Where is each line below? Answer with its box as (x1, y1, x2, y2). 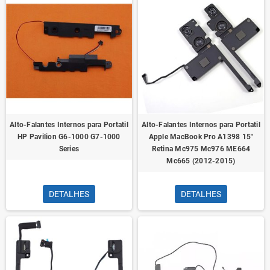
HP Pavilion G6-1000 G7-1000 (17, 133, 121, 141)
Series (58, 145, 80, 153)
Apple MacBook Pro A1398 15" (148, 133, 254, 141)
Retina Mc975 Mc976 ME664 (151, 145, 251, 153)
